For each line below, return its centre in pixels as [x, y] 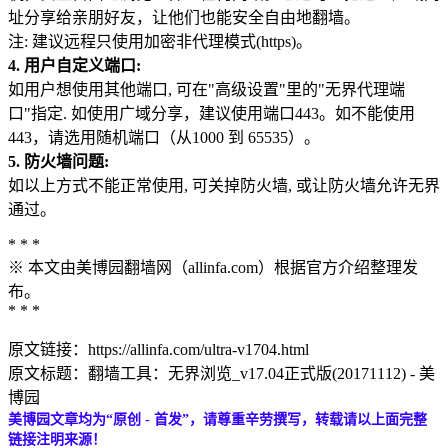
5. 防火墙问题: [58, 161]
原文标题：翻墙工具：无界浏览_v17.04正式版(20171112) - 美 [221, 373]
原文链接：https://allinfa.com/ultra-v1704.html [158, 349]
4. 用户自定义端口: [74, 65]
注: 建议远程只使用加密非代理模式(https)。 [160, 41]
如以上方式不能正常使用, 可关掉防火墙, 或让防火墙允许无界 [224, 185]
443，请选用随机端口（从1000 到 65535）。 [164, 137]
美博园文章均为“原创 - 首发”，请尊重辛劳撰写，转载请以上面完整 [217, 419]
